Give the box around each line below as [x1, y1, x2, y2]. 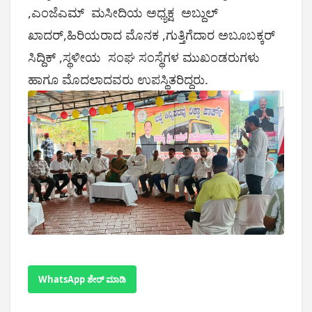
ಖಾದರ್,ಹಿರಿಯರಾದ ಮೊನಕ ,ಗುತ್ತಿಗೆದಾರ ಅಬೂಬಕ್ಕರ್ [28, 26, 275, 44]
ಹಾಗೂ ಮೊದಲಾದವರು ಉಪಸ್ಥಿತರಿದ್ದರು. [28, 71, 208, 88]
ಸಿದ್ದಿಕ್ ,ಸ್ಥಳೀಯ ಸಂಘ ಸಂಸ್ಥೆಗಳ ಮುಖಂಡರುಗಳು [28, 49, 260, 66]
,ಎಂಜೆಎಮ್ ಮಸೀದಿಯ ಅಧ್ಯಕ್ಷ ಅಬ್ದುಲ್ [28, 4, 218, 22]
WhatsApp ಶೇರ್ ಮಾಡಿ [38, 273, 126, 286]
